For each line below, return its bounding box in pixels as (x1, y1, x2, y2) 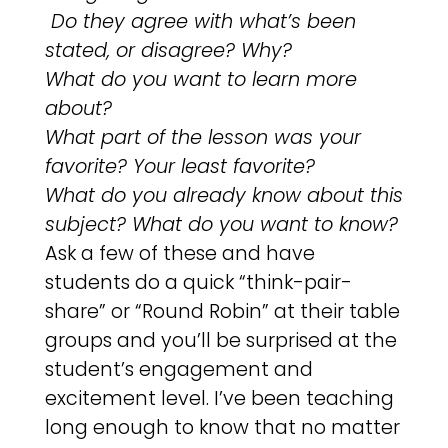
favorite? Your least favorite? (44, 152, 315, 180)
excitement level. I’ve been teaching (44, 384, 394, 412)
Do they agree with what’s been (44, 7, 356, 35)
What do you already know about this (44, 181, 403, 209)
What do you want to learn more (44, 65, 357, 93)
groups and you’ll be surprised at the (44, 326, 397, 354)
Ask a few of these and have (44, 239, 315, 267)
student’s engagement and (44, 355, 313, 383)
